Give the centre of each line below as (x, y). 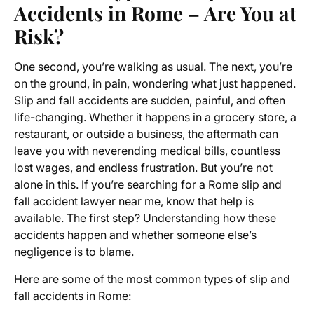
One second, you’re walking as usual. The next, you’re (153, 67)
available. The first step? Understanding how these (145, 218)
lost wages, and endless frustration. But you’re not (143, 168)
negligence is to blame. (74, 252)
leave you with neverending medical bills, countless (147, 151)
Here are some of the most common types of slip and (152, 279)
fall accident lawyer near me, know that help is (134, 202)
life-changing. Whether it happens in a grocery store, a (155, 117)
